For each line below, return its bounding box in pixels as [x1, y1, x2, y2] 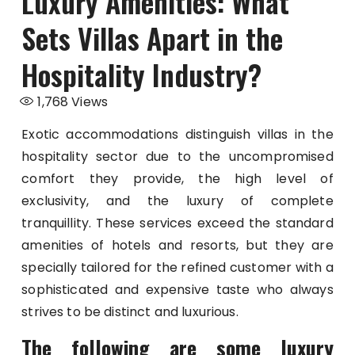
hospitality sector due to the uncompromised [21, 147, 334, 166]
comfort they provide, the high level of [21, 170, 334, 189]
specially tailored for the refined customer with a [21, 258, 334, 277]
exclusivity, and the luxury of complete [21, 192, 334, 211]
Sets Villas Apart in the [21, 17, 284, 59]
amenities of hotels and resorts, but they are [21, 236, 334, 255]
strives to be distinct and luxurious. [21, 303, 239, 322]
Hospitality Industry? [21, 53, 262, 96]
